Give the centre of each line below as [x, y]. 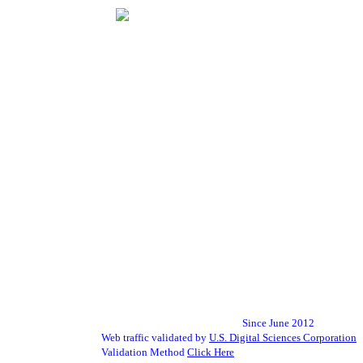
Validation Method [144, 352]
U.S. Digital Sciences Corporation [283, 337]
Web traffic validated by [155, 337]
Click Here [211, 352]
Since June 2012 [208, 322]
